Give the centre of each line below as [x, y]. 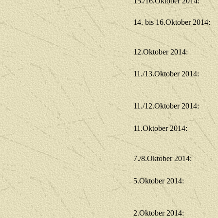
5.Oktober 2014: [159, 181]
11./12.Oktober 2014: [166, 106]
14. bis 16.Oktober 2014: [172, 22]
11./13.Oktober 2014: [166, 74]
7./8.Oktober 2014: [163, 158]
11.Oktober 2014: [160, 128]
